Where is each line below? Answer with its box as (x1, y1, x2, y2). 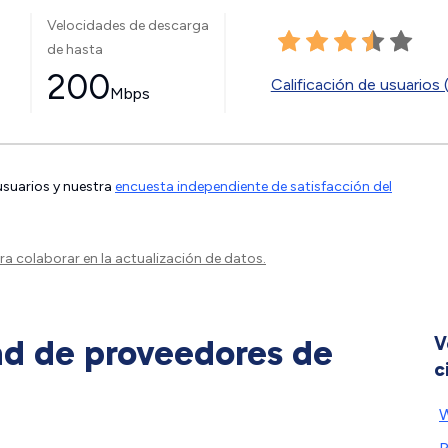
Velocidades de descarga (46, 16, 209, 34)
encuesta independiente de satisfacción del (115, 178, 392, 195)
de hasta (46, 40, 103, 58)
